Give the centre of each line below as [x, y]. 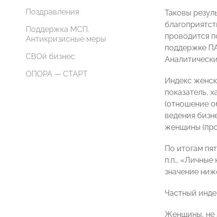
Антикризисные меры [66, 39]
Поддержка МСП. [57, 29]
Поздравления [52, 12]
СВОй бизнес [50, 56]
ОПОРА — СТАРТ [57, 74]
